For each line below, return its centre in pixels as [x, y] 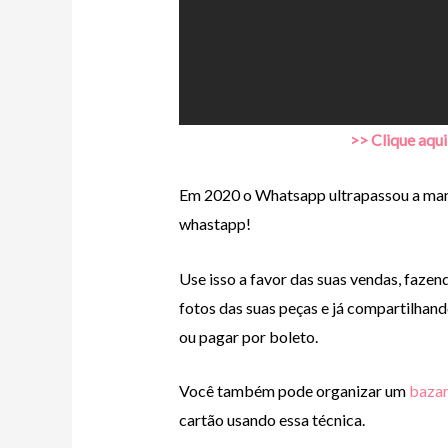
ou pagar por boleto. [248, 336]
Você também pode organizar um [293, 391]
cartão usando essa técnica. [271, 420]
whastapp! [214, 223]
